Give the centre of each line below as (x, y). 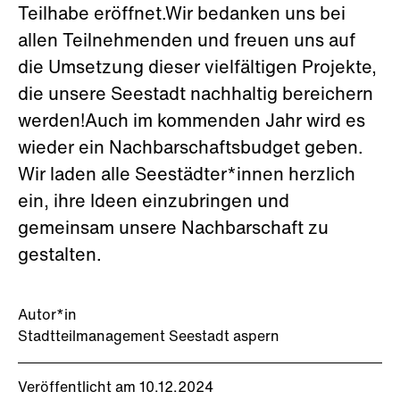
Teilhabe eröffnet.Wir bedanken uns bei (182, 15)
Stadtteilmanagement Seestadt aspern (149, 337)
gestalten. (62, 256)
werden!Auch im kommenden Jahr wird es (192, 122)
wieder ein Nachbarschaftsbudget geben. (191, 149)
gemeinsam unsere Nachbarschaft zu (173, 229)
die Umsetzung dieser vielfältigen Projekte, (197, 69)
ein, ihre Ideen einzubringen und (154, 203)
